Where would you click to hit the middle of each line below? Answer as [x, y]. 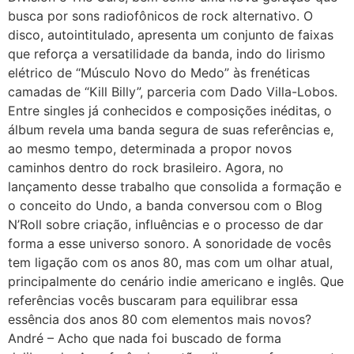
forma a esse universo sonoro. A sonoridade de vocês [169, 243]
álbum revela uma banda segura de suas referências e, [171, 129]
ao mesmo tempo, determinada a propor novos [150, 148]
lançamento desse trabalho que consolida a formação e [175, 186]
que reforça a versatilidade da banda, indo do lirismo [167, 53]
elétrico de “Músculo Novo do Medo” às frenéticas [159, 72]
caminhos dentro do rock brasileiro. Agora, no [146, 167]
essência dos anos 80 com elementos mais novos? [160, 319]
